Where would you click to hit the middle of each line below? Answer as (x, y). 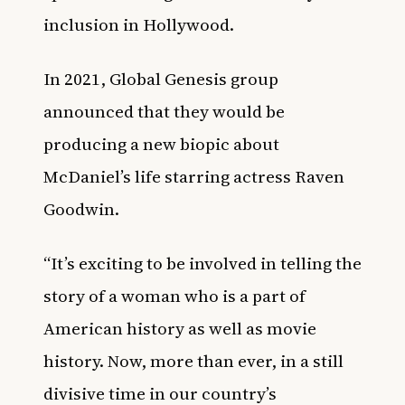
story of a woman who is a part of (174, 296)
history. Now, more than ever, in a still (193, 361)
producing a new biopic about (161, 144)
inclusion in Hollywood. (141, 24)
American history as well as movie (180, 328)
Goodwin (79, 209)
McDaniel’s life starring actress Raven (194, 176)
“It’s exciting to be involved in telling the (202, 263)
